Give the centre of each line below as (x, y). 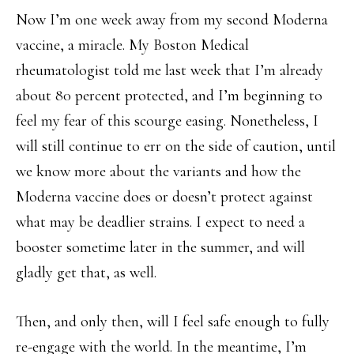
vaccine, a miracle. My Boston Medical (132, 45)
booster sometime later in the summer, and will (160, 247)
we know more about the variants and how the (158, 171)
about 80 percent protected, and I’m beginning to (169, 96)
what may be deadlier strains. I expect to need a (160, 222)
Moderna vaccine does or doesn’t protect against (164, 197)
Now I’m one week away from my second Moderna (172, 20)
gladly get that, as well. (86, 273)
